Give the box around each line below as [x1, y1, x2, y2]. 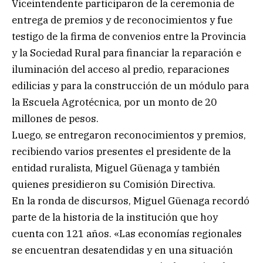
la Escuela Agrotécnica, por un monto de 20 [12, 95, 217, 109]
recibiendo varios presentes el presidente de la [12, 144, 231, 158]
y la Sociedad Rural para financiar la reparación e [12, 46, 241, 59]
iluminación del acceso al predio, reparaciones [12, 62, 230, 76]
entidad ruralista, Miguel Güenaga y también [12, 161, 220, 174]
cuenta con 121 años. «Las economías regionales [12, 227, 242, 240]
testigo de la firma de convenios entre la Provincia [12, 29, 246, 43]
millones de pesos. [12, 112, 99, 125]
